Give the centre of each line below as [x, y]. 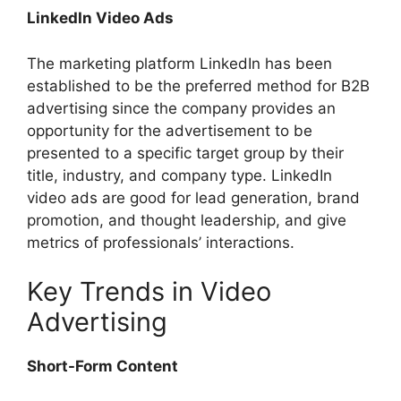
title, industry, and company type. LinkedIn [179, 175]
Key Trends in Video [149, 292]
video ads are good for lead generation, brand [193, 197]
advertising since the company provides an [181, 108]
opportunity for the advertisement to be [170, 130]
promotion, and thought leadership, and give [187, 220]
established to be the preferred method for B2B [198, 85]
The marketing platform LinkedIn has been [179, 63]
